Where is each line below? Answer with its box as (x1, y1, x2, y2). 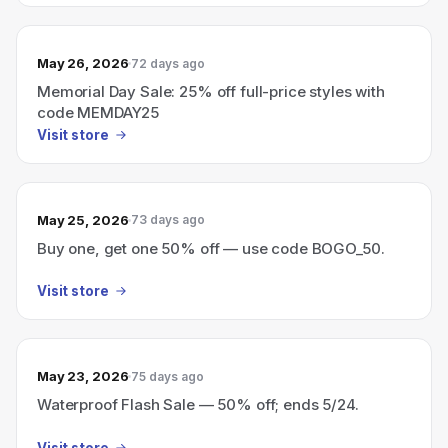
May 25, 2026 (37, 211, 129, 228)
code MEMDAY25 (37, 103, 160, 122)
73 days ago (131, 212, 206, 227)
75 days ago (131, 368, 205, 384)
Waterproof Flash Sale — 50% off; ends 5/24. (37, 395, 359, 414)
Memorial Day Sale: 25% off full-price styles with (37, 82, 385, 101)
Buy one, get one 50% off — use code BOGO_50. (37, 238, 385, 258)
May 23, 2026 (37, 368, 129, 384)
